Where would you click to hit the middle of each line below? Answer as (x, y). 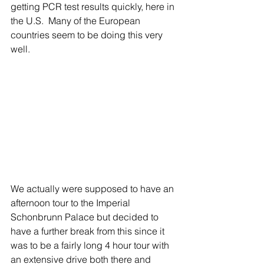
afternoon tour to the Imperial (72, 202)
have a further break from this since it (89, 231)
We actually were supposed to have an (93, 188)
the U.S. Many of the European (77, 20)
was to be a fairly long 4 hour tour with (91, 245)
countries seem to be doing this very (88, 34)
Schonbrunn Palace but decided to (86, 217)
